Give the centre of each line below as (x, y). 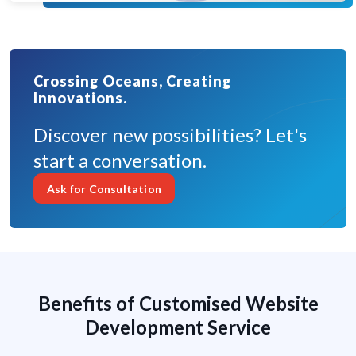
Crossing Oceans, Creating (133, 81)
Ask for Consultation (104, 189)
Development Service (178, 327)
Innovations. (80, 98)
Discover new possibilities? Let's (170, 135)
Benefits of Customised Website (178, 304)
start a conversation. (120, 161)
